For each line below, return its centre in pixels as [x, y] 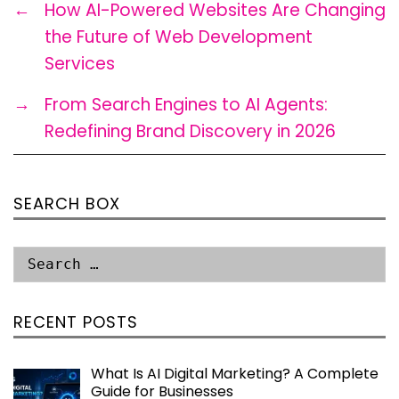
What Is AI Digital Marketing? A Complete [235, 373]
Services [80, 63]
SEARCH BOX [67, 203]
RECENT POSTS [76, 322]
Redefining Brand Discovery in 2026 [190, 131]
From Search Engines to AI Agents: [186, 104]
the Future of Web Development [179, 37]
